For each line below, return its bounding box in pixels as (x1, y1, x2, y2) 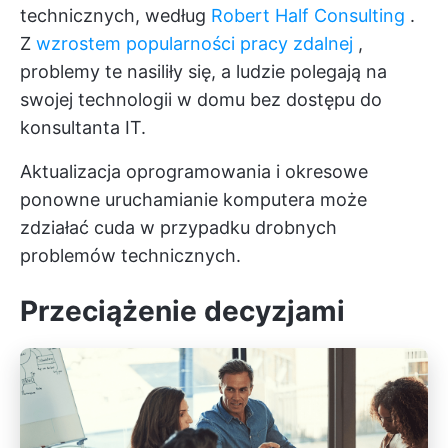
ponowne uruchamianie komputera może (20, 189, 367, 211)
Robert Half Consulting (211, 5, 405, 27)
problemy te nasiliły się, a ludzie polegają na (20, 61, 387, 83)
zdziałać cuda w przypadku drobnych (20, 217, 337, 239)
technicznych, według (20, 5, 211, 27)
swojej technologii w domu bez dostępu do (20, 89, 382, 111)
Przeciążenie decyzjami (20, 294, 345, 329)
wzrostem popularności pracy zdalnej (36, 33, 353, 55)
